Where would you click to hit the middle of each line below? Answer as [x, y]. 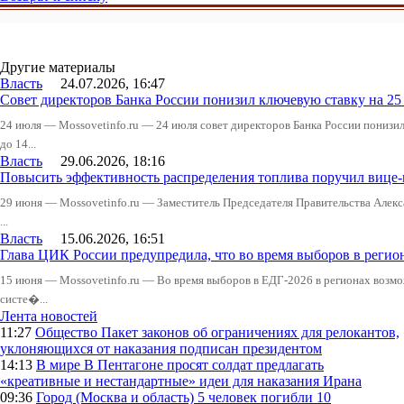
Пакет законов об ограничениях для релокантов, [250, 333]
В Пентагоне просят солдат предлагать [204, 365]
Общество [68, 333]
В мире [60, 365]
